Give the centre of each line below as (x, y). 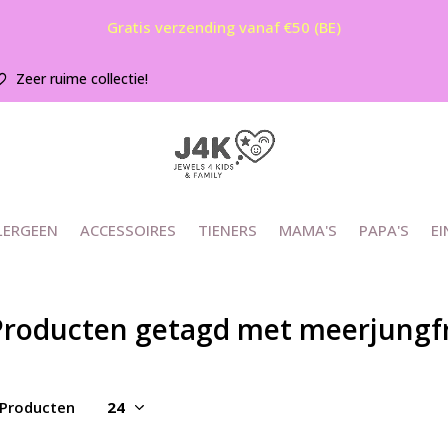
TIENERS (227, 229)
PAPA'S (383, 229)
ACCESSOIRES (127, 229)
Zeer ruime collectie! (80, 78)
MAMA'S (307, 229)
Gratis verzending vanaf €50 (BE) (224, 27)
